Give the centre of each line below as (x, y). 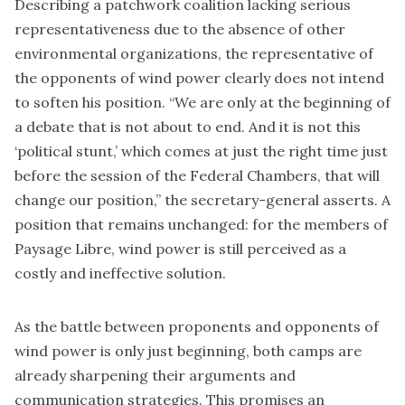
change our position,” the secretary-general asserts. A (202, 199)
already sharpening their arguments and (155, 375)
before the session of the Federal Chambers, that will (197, 175)
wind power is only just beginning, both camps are (188, 350)
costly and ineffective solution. (120, 273)
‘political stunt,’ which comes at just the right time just (201, 151)
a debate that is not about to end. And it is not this (188, 126)
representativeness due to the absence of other (180, 28)
